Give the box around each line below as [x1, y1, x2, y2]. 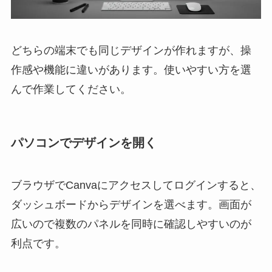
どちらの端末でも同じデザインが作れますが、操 [10, 44, 251, 57]
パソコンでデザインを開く [10, 136, 157, 150]
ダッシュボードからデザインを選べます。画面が [10, 198, 251, 211]
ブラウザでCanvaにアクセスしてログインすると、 [10, 178, 261, 191]
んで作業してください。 [10, 83, 131, 96]
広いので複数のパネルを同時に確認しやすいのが [10, 217, 251, 230]
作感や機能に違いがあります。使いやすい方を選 [10, 64, 251, 76]
